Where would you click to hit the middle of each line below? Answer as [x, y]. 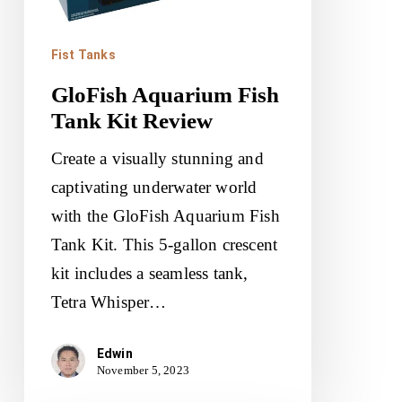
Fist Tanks [83, 54]
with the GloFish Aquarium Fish [165, 215]
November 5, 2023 [143, 370]
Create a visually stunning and [157, 158]
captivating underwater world [154, 187]
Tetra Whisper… [109, 301]
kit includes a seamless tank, [149, 273]
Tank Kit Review [131, 120]
